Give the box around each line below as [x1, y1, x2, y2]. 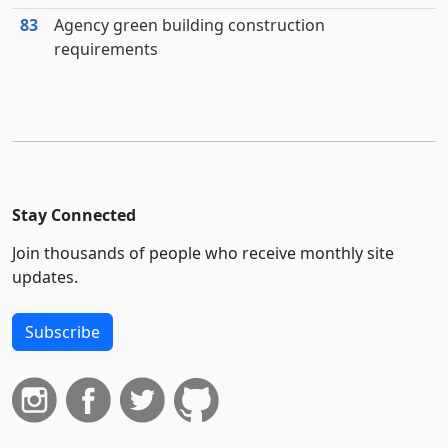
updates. [12, 266, 78, 288]
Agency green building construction [54, 14, 325, 36]
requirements [54, 38, 158, 60]
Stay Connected [12, 204, 136, 226]
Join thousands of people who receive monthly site [12, 242, 394, 264]
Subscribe [25, 321, 100, 343]
